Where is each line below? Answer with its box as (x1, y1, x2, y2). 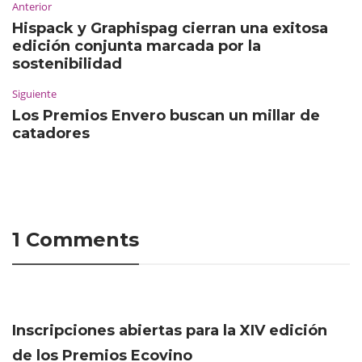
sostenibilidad (12, 54, 122, 73)
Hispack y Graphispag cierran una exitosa (12, 19, 328, 37)
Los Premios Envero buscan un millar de (12, 106, 320, 124)
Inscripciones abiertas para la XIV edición (12, 321, 327, 339)
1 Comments (12, 227, 139, 251)
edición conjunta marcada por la (12, 36, 261, 55)
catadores (12, 124, 90, 142)
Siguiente (12, 86, 57, 101)
